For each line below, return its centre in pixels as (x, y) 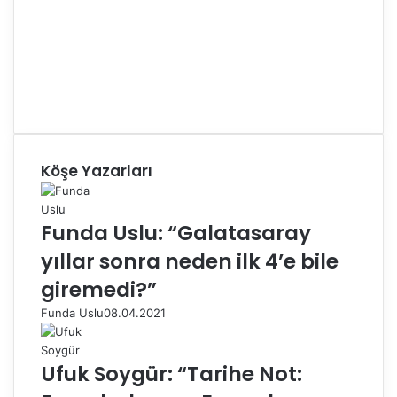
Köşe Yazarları (97, 171)
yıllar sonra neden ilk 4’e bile (190, 261)
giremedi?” (99, 290)
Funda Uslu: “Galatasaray (176, 233)
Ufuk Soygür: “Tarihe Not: (171, 374)
